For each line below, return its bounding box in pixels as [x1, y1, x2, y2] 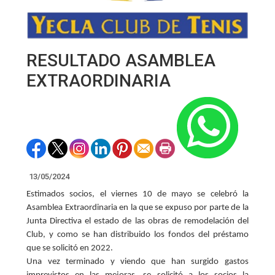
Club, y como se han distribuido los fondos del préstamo [26, 230, 249, 239]
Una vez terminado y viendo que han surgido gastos [26, 257, 249, 266]
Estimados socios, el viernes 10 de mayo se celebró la [26, 189, 249, 199]
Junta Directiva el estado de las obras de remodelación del [26, 216, 249, 226]
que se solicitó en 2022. [26, 243, 114, 253]
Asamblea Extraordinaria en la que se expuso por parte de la [26, 203, 249, 212]
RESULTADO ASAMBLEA [26, 50, 216, 71]
